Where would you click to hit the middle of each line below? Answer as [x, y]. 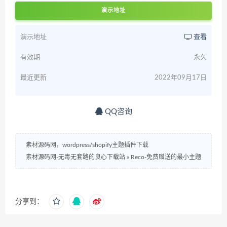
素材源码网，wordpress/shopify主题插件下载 [87, 145]
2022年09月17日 [181, 78]
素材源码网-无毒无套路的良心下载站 [75, 157]
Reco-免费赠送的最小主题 [166, 157]
